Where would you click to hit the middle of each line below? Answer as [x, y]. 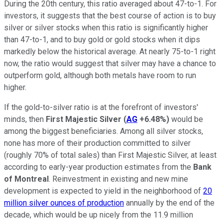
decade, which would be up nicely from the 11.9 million [99, 215]
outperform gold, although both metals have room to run [100, 76]
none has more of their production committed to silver [97, 143]
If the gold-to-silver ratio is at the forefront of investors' [101, 108]
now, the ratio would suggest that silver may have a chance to [110, 64]
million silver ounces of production [64, 203]
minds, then [25, 119]
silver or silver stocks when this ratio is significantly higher [106, 28]
